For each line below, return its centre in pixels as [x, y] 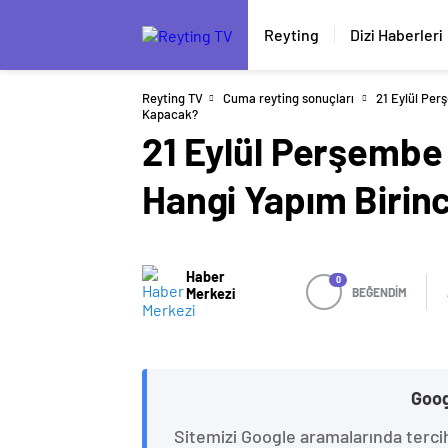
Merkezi [210, 293]
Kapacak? [170, 114]
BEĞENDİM [379, 292]
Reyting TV [172, 98]
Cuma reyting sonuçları [288, 98]
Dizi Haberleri [396, 34]
